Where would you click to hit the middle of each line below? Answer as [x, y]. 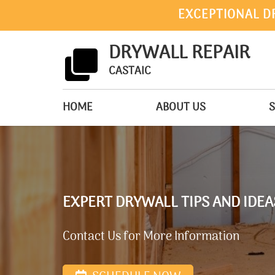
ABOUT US [181, 108]
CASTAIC [130, 72]
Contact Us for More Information [151, 237]
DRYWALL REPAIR [179, 54]
